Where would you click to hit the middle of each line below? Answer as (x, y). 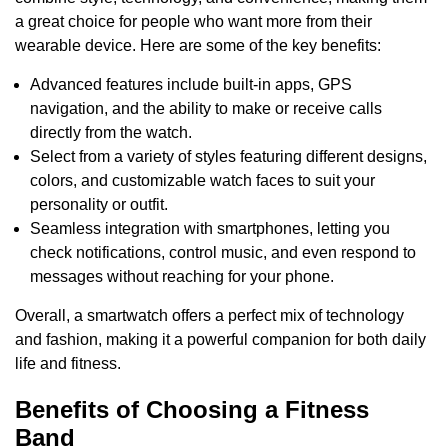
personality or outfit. (99, 204)
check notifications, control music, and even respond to (223, 252)
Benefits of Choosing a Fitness (192, 409)
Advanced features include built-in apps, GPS (191, 84)
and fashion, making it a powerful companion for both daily (220, 339)
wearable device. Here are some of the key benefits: (198, 46)
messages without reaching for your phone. (182, 276)
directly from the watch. (111, 132)
